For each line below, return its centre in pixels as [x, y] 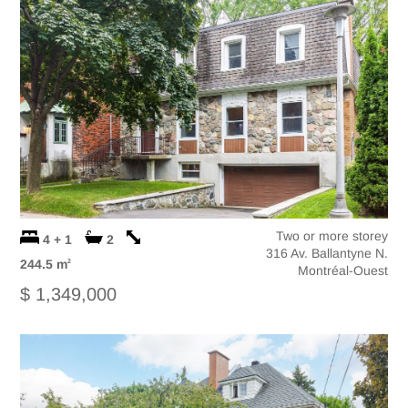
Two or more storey [331, 236]
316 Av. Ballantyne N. [326, 254]
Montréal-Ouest [342, 271]
